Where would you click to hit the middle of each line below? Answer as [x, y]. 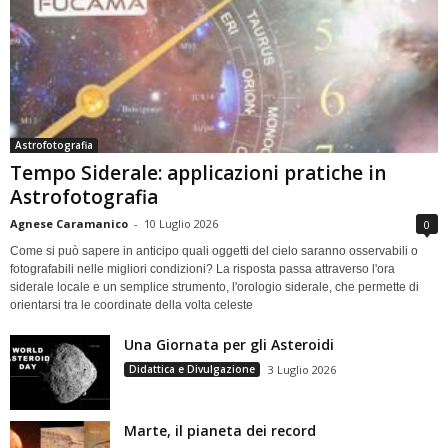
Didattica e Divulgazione [192, 368]
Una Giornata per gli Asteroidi [229, 344]
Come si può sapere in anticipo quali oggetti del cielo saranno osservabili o [214, 250]
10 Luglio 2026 [181, 223]
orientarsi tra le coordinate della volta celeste [131, 304]
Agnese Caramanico [69, 223]
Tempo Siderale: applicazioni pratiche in [198, 172]
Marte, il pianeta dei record [220, 430]
